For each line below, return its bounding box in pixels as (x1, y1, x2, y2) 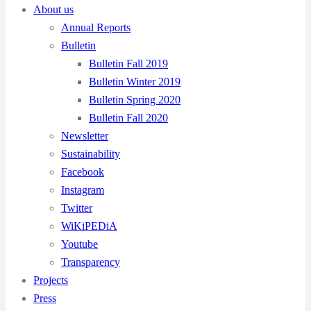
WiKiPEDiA (61, 220, 117, 232)
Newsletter (61, 130, 108, 142)
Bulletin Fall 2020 (89, 112, 168, 124)
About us (33, 3, 74, 15)
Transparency (61, 256, 120, 268)
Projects (33, 274, 68, 286)
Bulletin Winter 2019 (89, 76, 180, 87)
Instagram (61, 184, 104, 196)
